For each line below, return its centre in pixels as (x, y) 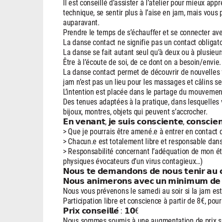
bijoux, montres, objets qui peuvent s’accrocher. (135, 111)
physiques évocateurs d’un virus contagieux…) (133, 161)
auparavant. (81, 22)
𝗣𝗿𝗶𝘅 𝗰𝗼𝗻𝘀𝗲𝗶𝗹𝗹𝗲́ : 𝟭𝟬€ (101, 210)
